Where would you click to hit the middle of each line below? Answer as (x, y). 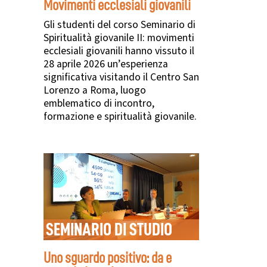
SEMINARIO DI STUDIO (109, 230)
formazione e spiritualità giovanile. (120, 116)
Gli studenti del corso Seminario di (119, 24)
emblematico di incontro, (99, 103)
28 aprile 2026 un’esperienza (106, 64)
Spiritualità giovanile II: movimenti (119, 38)
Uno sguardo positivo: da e (108, 257)
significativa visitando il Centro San (121, 77)
